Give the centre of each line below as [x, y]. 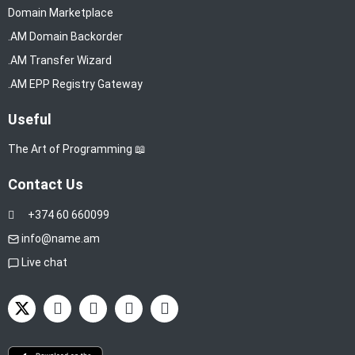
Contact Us [46, 185]
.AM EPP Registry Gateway [75, 84]
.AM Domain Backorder [65, 36]
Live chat [44, 262]
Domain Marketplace [61, 12]
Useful [30, 119]
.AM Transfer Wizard [60, 60]
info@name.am [61, 238]
